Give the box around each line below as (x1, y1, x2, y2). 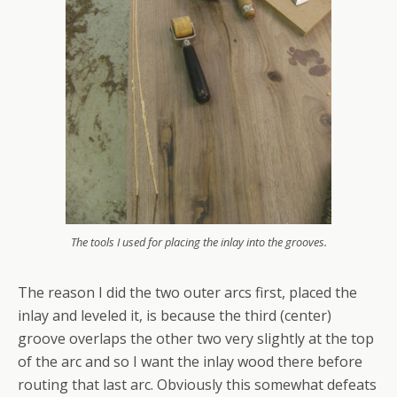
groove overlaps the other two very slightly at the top (18, 328, 374, 348)
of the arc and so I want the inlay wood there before (18, 351, 362, 371)
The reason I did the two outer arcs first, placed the (18, 282, 357, 302)
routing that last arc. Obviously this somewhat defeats (18, 374, 377, 394)
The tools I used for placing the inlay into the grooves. (70, 233, 327, 250)
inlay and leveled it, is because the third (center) (18, 305, 331, 325)
